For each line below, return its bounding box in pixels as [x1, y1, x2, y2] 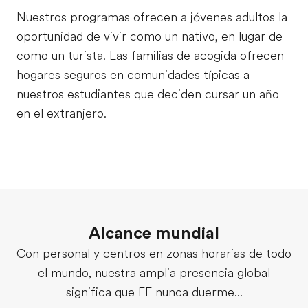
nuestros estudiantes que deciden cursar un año [16, 87, 279, 101]
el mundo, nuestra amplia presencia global [38, 265, 270, 280]
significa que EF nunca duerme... [65, 285, 243, 299]
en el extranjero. [16, 106, 107, 120]
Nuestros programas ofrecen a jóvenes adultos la [16, 10, 287, 24]
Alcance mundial [89, 223, 219, 243]
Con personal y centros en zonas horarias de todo [16, 246, 291, 261]
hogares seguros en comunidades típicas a [16, 67, 250, 82]
